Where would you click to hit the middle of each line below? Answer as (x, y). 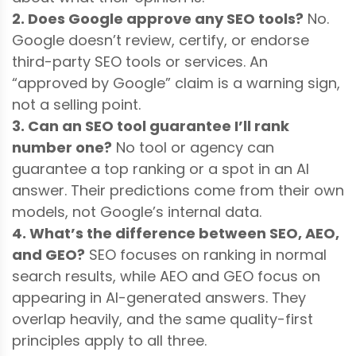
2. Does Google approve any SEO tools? (158, 18)
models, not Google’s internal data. (137, 211)
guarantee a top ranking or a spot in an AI (161, 168)
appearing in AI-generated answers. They (159, 297)
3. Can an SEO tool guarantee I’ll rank (151, 126)
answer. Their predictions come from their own (178, 190)
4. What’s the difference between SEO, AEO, (176, 233)
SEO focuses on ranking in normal (206, 254)
